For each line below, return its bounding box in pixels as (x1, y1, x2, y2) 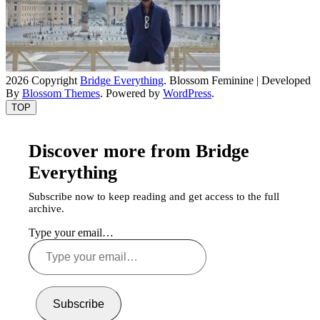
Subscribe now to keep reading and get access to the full (29, 190, 279, 202)
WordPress (163, 86, 211, 99)
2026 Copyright (6, 74, 80, 86)
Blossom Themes (22, 86, 100, 99)
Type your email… (29, 226, 114, 239)
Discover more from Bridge (29, 140, 249, 161)
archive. (29, 202, 64, 214)
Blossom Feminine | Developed (169, 74, 311, 86)
